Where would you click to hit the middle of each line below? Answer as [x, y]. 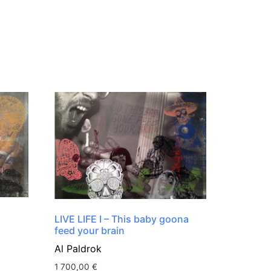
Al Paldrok [78, 248]
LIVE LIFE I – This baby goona [122, 219]
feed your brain [90, 230]
